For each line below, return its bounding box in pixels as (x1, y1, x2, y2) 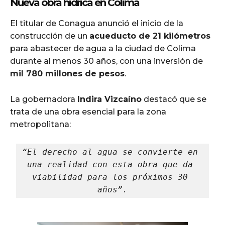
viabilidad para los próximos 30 (32, 172, 188, 182)
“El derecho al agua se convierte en (22, 147, 198, 157)
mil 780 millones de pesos (10, 68, 125, 78)
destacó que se (142, 94, 206, 104)
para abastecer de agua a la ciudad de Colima (10, 43, 196, 53)
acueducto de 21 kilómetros (89, 31, 210, 41)
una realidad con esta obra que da (27, 159, 193, 169)
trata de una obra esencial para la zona (10, 106, 166, 117)
